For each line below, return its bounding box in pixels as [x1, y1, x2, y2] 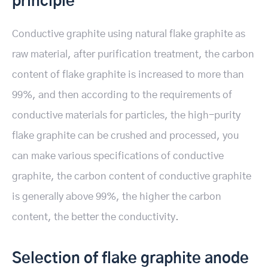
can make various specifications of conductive [12, 151, 224, 161]
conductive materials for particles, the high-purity [12, 110, 240, 120]
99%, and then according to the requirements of [12, 90, 232, 100]
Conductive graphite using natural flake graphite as [12, 29, 245, 39]
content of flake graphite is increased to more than [12, 69, 244, 80]
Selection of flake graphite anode [12, 251, 249, 266]
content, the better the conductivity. [12, 212, 179, 222]
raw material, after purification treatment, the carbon [12, 49, 254, 59]
